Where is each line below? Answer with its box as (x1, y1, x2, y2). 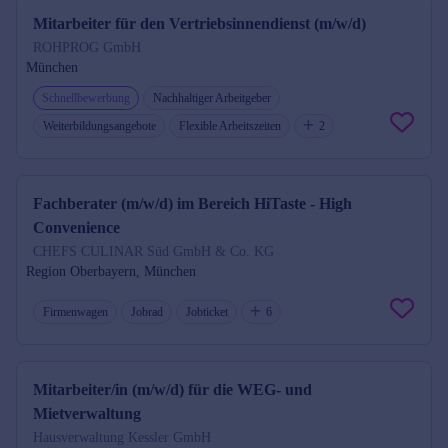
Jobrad (131, 305, 163, 319)
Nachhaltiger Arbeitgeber (153, 91, 271, 105)
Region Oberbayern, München (26, 264, 196, 279)
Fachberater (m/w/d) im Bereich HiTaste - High (33, 195, 352, 212)
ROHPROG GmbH (33, 40, 141, 55)
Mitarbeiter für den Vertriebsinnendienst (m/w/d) (33, 15, 366, 32)
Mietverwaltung (33, 405, 141, 422)
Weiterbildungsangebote (43, 119, 156, 133)
